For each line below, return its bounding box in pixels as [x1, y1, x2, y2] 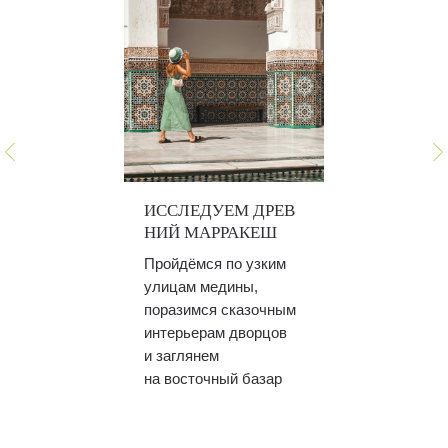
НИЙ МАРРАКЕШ [144, 223, 277, 243]
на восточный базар [144, 370, 282, 388]
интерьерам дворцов [144, 324, 287, 342]
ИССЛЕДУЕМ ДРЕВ [144, 201, 295, 221]
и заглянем [144, 347, 219, 365]
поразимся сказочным [144, 301, 296, 319]
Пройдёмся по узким [144, 255, 286, 273]
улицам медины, [144, 278, 258, 296]
